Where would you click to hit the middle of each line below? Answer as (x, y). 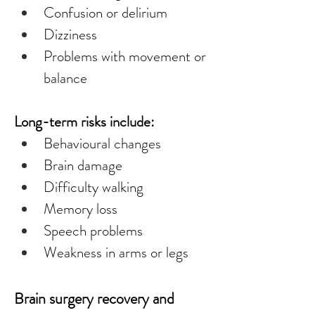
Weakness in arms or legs (116, 252)
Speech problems (93, 231)
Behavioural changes (102, 143)
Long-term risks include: (84, 122)
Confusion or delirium (105, 13)
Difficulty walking (94, 187)
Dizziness (70, 34)
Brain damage (83, 165)
